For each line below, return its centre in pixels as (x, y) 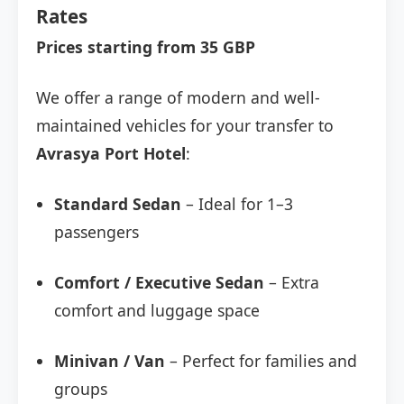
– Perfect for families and (261, 361)
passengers (96, 232)
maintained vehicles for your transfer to (185, 126)
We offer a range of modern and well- (178, 98)
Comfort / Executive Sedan (159, 283)
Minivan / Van (110, 361)
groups (81, 389)
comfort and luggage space (157, 311)
